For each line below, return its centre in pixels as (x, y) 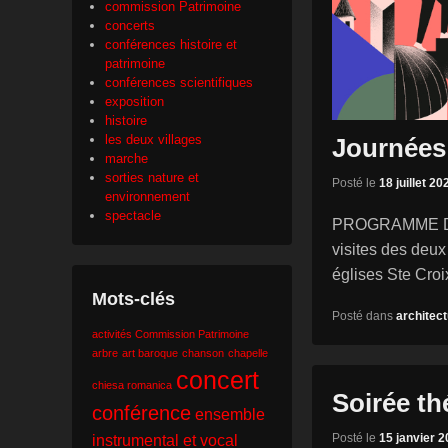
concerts (130, 26)
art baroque (150, 353)
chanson (203, 353)
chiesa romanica (132, 385)
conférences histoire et (171, 45)
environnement (147, 197)
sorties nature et (152, 178)
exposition (134, 102)
